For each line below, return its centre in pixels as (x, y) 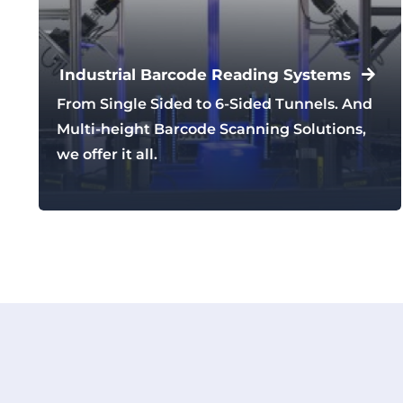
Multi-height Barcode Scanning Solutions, (211, 130)
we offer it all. (107, 155)
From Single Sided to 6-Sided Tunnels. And (214, 104)
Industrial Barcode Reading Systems (205, 74)
